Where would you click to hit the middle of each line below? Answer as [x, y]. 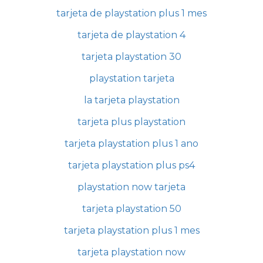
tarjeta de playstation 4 [131, 35]
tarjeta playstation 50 [131, 209]
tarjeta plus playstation [131, 122]
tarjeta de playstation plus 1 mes [131, 14]
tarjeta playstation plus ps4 [131, 166]
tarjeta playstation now [131, 252]
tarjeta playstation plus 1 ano [131, 144]
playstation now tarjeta [131, 187]
